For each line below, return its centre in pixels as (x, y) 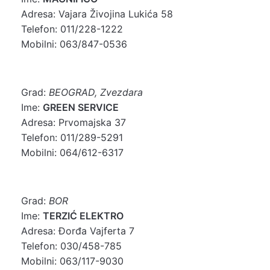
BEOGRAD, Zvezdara (96, 92)
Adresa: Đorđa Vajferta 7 (78, 231)
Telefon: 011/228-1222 (72, 29)
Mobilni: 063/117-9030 (72, 261)
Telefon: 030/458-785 (71, 246)
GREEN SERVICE (81, 107)
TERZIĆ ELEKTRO (83, 215)
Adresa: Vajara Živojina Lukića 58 (97, 14)
